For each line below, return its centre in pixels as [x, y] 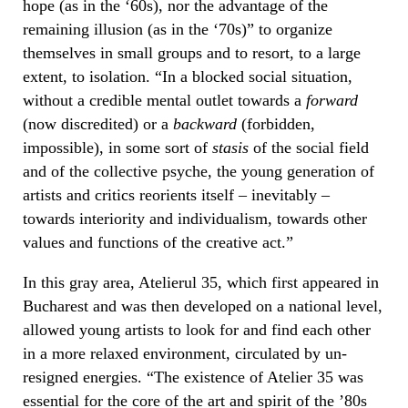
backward [205, 123]
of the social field [309, 147]
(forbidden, [276, 123]
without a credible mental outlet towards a [164, 100]
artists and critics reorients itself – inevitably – [176, 194]
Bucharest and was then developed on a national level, [203, 306]
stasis [230, 147]
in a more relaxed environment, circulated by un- [185, 353]
